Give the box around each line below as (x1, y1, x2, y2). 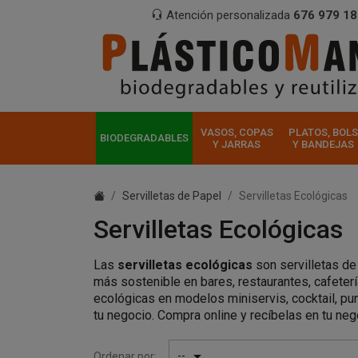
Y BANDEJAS (292, 137, 354, 150)
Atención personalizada (166, 8, 290, 22)
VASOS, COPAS (200, 125, 273, 138)
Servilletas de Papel (122, 189, 221, 203)
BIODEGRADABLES (99, 132, 189, 145)
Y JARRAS (213, 137, 261, 150)
